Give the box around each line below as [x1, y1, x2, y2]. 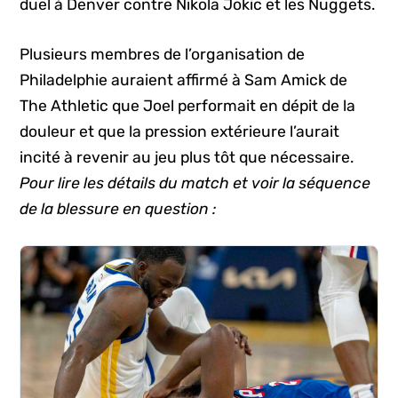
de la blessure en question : [20, 199, 218, 218]
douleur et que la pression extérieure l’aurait [20, 122, 340, 140]
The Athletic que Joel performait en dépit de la [20, 96, 356, 115]
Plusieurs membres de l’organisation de [20, 44, 306, 63]
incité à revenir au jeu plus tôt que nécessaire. [20, 147, 354, 166]
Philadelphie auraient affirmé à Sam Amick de [20, 70, 348, 89]
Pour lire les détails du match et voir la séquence [20, 173, 371, 192]
